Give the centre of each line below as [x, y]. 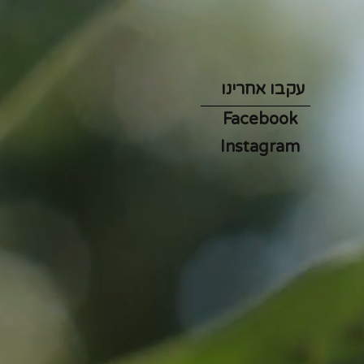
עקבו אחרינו [263, 89]
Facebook [260, 119]
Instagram [260, 147]
